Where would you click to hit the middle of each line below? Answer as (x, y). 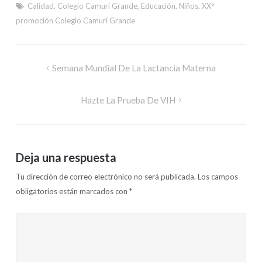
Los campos (218, 177)
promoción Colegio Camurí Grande (76, 21)
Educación (158, 6)
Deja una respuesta (66, 158)
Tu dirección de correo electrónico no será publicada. (106, 177)
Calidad (41, 6)
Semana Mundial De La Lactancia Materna (134, 68)
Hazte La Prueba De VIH (128, 100)
